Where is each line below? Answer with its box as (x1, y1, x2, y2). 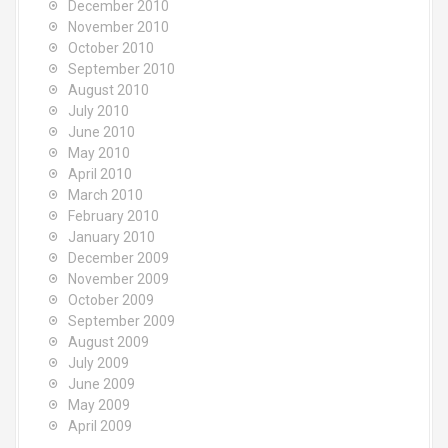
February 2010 (68, 208, 159, 224)
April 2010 (68, 166, 132, 182)
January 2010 (68, 229, 155, 245)
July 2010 (68, 103, 129, 119)
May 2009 (68, 397, 130, 413)
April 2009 (68, 418, 132, 434)
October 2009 (68, 292, 154, 308)
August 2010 (68, 82, 149, 98)
